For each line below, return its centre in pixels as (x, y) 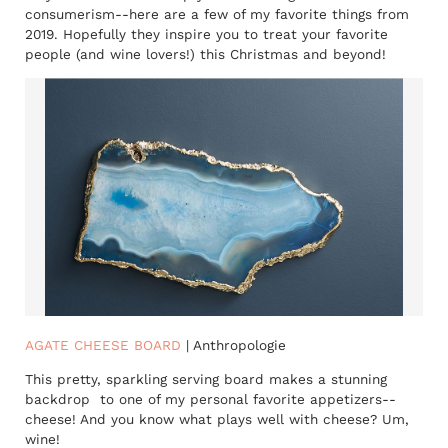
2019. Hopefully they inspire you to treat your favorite (206, 34)
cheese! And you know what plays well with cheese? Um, (217, 418)
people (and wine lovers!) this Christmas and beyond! (205, 54)
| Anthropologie (233, 345)
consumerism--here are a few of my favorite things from (217, 14)
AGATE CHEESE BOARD (103, 345)
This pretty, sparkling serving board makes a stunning (206, 378)
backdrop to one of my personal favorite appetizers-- (210, 398)
